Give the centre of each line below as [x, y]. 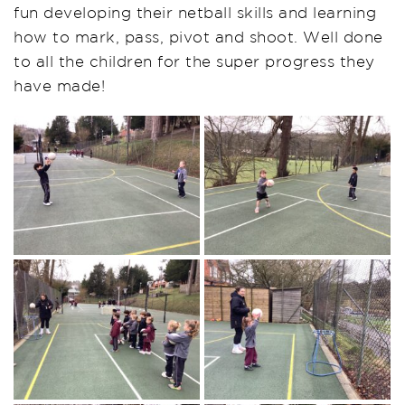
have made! [59, 85]
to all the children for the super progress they [194, 61]
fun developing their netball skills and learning [195, 12]
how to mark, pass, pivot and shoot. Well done [198, 36]
